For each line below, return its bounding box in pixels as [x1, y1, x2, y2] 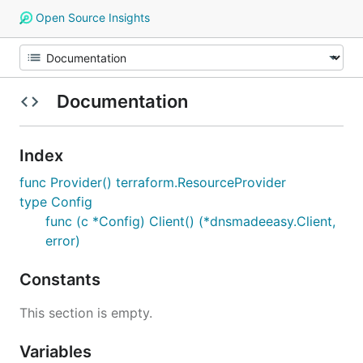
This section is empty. [19, 305, 152, 321]
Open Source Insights [32, 11, 150, 24]
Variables [19, 342, 96, 361]
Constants [19, 270, 105, 289]
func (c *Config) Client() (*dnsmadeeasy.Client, [45, 213, 335, 229]
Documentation [52, 91, 192, 112]
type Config [19, 194, 92, 210]
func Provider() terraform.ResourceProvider [19, 174, 286, 190]
